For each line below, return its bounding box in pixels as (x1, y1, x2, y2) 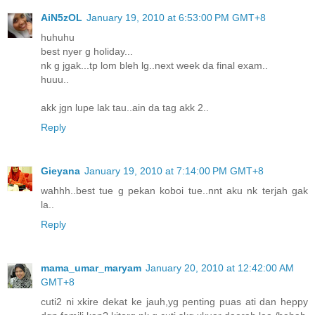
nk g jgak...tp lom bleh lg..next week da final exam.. (41, 60, 268, 72)
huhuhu (41, 32, 75, 44)
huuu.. (41, 74, 69, 86)
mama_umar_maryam (41, 262, 141, 274)
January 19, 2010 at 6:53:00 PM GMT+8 (86, 12, 266, 24)
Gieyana (41, 165, 80, 177)
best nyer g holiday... (41, 46, 133, 58)
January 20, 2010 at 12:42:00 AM (146, 262, 294, 274)
